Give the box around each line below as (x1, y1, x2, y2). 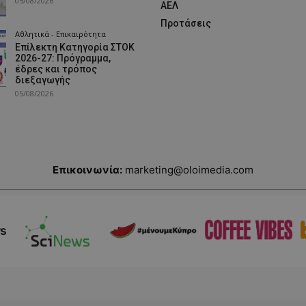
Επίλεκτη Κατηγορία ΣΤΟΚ (14, 41, 135, 53)
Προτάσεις (160, 18, 211, 29)
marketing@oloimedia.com (125, 163, 253, 176)
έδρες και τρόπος (14, 63, 97, 74)
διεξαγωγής (14, 74, 70, 85)
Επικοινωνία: (53, 163, 122, 176)
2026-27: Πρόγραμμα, (14, 52, 111, 64)
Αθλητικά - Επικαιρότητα (14, 28, 106, 39)
